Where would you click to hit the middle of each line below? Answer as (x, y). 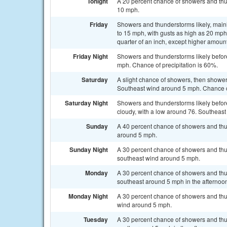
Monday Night (88, 196)
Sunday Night (89, 149)
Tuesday (96, 219)
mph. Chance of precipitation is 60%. (167, 65)
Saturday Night (86, 103)
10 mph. (128, 9)
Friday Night (90, 56)
